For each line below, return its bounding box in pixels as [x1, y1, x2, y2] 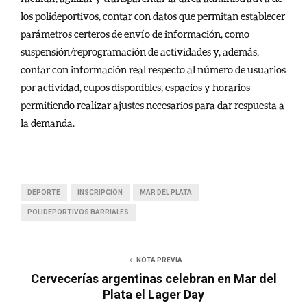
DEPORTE [27, 188, 60, 196]
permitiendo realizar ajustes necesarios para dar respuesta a [21, 98, 284, 111]
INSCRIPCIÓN [77, 188, 123, 196]
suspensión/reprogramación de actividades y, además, [21, 45, 259, 58]
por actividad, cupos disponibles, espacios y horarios [21, 80, 250, 93]
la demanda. [21, 116, 75, 129]
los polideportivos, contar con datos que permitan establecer [21, 9, 285, 22]
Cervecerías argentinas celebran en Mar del [30, 271, 277, 286]
